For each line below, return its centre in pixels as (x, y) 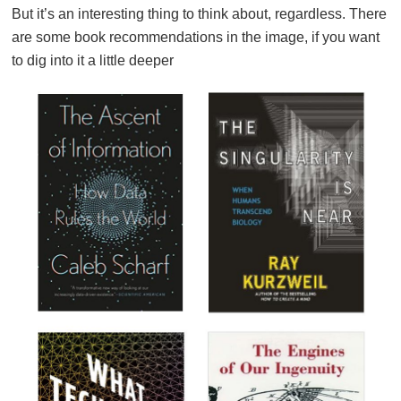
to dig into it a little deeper (93, 60)
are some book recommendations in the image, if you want (196, 37)
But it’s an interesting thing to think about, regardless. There (199, 13)
